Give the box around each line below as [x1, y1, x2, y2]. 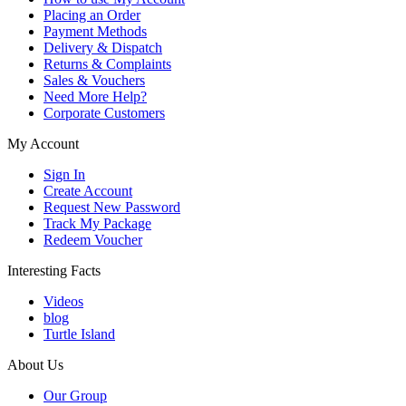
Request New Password [43, 198, 180, 215]
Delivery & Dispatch [43, 39, 162, 55]
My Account [7, 135, 79, 151]
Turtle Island [43, 325, 115, 342]
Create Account [43, 182, 132, 198]
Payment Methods [43, 23, 147, 39]
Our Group [43, 387, 107, 403]
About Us [7, 356, 63, 372]
